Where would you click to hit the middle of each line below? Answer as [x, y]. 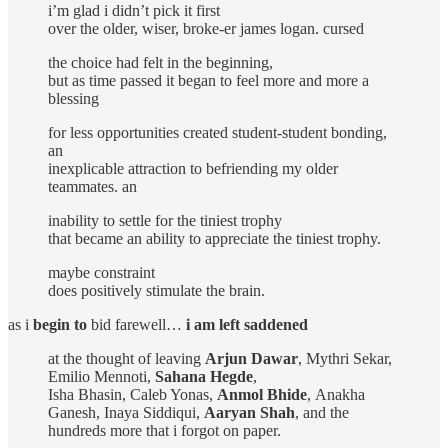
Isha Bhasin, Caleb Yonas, [132, 394]
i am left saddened [247, 324]
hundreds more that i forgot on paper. [164, 430]
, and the [322, 412]
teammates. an [92, 186]
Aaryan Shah [249, 412]
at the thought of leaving [126, 358]
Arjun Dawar [251, 358]
